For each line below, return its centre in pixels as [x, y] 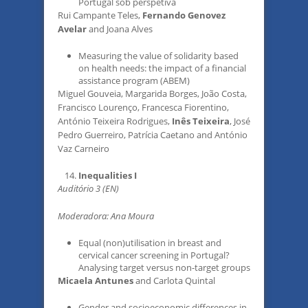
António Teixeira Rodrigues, [115, 121]
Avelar [72, 29]
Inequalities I [108, 175]
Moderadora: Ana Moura [106, 216]
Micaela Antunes [97, 280]
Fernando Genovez [184, 15]
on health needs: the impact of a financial [162, 68]
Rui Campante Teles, [100, 15]
